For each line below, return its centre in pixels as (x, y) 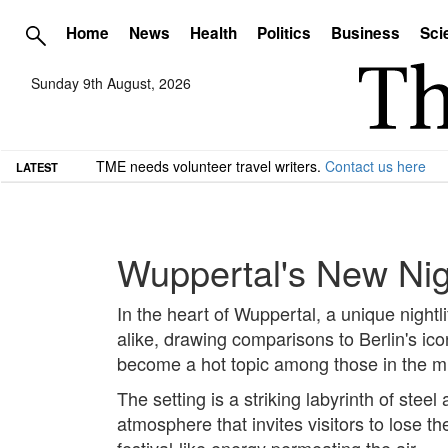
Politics (284, 33)
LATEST (37, 166)
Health (213, 33)
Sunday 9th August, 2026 (111, 83)
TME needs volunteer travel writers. (210, 165)
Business (365, 33)
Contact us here (375, 165)
